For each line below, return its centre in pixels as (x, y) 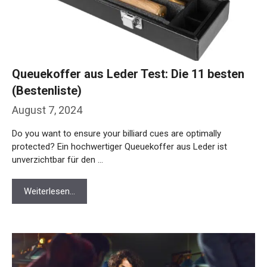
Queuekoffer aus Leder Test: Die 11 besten (128, 46)
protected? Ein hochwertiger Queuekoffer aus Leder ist (119, 119)
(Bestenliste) (47, 63)
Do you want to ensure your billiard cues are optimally (117, 106)
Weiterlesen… (49, 164)
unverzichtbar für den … (58, 132)
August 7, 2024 (47, 82)
